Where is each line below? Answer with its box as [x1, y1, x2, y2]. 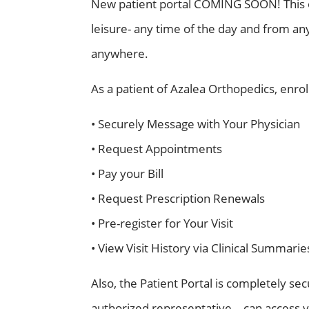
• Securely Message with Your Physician [91, 116, 300, 132]
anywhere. [91, 46, 148, 61]
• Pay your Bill [91, 166, 163, 181]
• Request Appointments [91, 141, 222, 157]
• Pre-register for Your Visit [91, 215, 233, 231]
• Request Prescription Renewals [91, 190, 265, 206]
